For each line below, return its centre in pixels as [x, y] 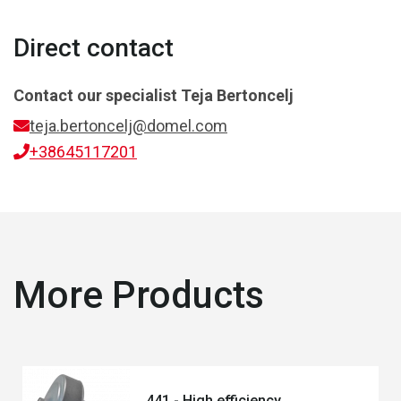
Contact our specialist [97, 95]
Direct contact [94, 48]
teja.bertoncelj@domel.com [128, 126]
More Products [139, 295]
